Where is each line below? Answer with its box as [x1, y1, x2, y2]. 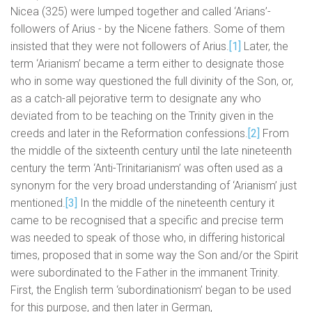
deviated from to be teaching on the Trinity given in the [10, 109, 274, 123]
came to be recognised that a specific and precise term [10, 214, 283, 228]
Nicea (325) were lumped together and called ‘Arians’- [10, 5, 271, 19]
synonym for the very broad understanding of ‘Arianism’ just [10, 179, 297, 193]
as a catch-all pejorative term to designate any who [10, 92, 261, 106]
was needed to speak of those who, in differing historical [10, 231, 285, 245]
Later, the [241, 40, 288, 54]
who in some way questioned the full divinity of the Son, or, [10, 75, 293, 88]
